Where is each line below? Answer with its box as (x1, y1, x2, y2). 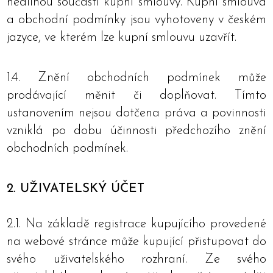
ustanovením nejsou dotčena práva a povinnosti (7, 107, 266, 119)
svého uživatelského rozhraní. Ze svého (7, 253, 266, 266)
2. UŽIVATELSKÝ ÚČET (7, 182, 144, 195)
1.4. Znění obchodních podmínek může (7, 71, 266, 84)
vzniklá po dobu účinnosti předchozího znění (7, 124, 266, 137)
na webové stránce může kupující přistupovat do (7, 235, 266, 248)
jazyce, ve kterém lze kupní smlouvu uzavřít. (7, 31, 236, 44)
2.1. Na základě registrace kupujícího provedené (7, 218, 266, 230)
